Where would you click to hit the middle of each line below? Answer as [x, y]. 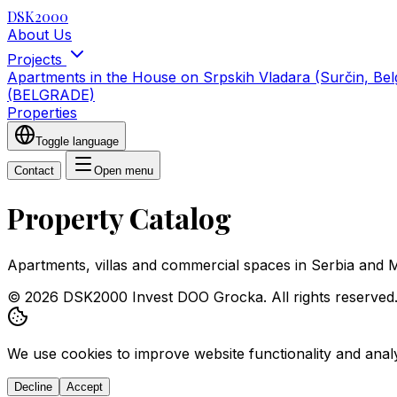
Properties [42, 113]
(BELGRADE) [51, 95]
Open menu [124, 171]
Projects [37, 59]
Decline [33, 386]
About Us [39, 35]
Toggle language [77, 141]
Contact [34, 171]
